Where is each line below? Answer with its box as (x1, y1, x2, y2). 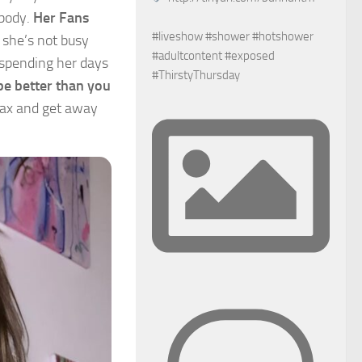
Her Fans (33, 8, 89, 27)
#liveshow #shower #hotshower (152, 28, 314, 44)
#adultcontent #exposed (152, 48, 275, 63)
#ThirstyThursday (152, 67, 240, 82)
